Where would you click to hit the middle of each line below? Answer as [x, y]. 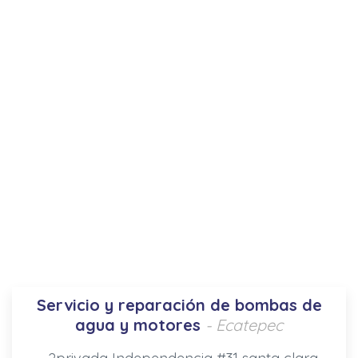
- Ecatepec [244, 324]
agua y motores [138, 324]
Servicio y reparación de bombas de [179, 304]
